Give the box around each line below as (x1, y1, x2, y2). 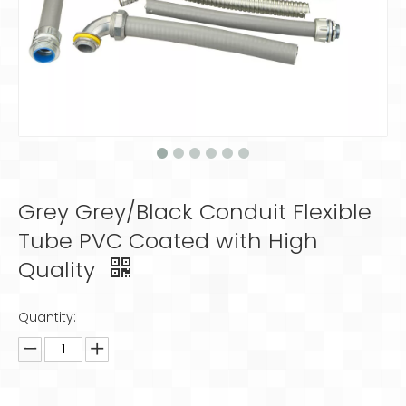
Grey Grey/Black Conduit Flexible (18, 197, 372, 227)
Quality (18, 255, 101, 285)
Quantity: (18, 308, 76, 326)
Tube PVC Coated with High (18, 226, 318, 256)
